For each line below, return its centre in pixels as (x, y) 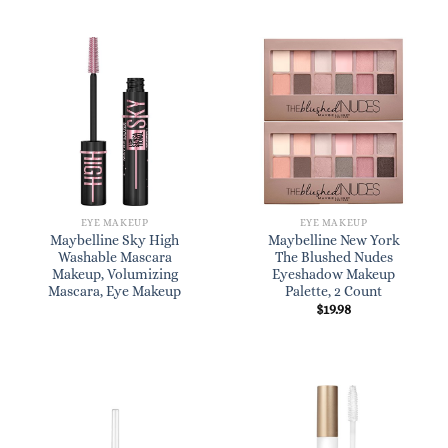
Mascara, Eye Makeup (114, 291)
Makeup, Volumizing (114, 274)
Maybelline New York (333, 240)
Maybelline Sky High (114, 240)
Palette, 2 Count (333, 291)
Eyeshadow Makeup (333, 274)
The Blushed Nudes (333, 257)
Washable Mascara (114, 257)
